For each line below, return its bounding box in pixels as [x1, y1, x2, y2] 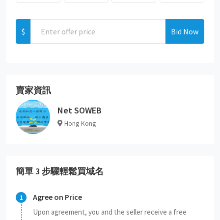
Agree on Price [33, 192, 82, 202]
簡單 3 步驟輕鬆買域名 [16, 165, 104, 177]
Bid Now [171, 26, 198, 36]
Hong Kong [63, 118, 96, 128]
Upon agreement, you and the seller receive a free [33, 207, 187, 217]
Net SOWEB [57, 104, 102, 116]
